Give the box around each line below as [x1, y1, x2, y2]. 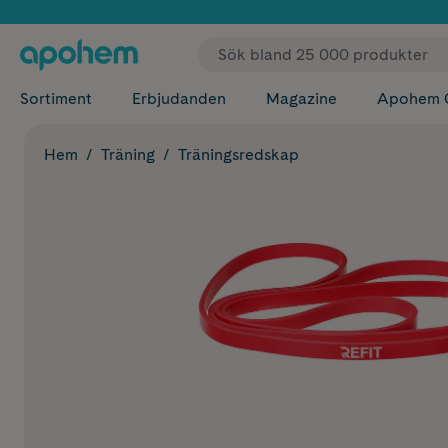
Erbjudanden [132, 89, 226, 108]
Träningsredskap [178, 145, 299, 164]
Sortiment [20, 89, 92, 108]
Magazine [266, 89, 337, 108]
